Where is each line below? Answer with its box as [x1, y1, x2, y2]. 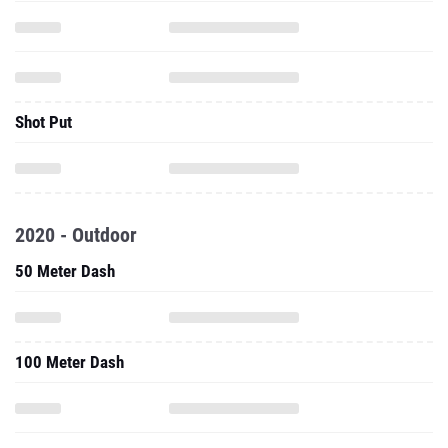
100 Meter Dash [15, 352, 124, 372]
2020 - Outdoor [15, 223, 137, 247]
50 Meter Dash [15, 261, 115, 281]
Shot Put [15, 112, 72, 132]
